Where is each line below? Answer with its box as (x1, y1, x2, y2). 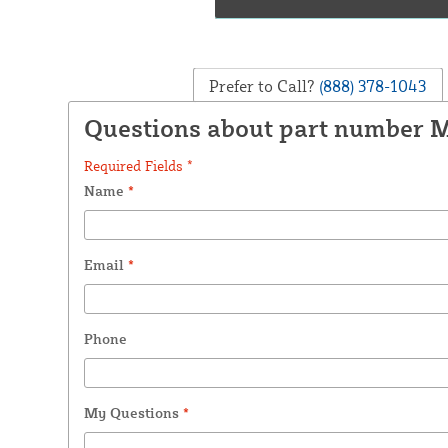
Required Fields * (83, 156, 193, 174)
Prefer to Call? (209, 75, 316, 96)
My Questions (83, 403, 183, 421)
